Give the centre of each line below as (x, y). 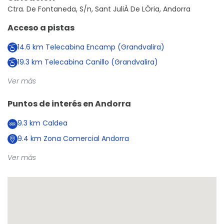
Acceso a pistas (41, 28)
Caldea (54, 123)
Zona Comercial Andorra (85, 138)
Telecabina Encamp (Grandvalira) (104, 47)
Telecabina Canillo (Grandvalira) (100, 62)
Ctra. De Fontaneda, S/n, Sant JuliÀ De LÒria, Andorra (99, 9)
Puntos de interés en (51, 104)
